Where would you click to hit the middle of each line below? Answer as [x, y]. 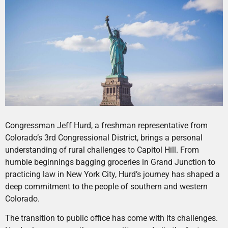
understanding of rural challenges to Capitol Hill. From [102, 150]
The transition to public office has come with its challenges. [111, 218]
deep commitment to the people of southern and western [106, 186]
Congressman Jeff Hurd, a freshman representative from [106, 125]
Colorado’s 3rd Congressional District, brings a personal [104, 137]
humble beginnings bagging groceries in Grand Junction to [110, 162]
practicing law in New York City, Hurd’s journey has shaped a [112, 174]
